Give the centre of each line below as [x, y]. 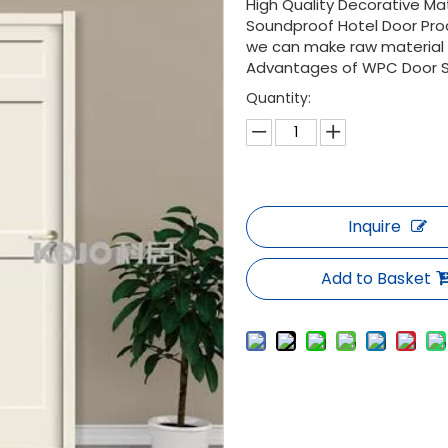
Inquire [374, 226]
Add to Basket [376, 278]
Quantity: [279, 98]
